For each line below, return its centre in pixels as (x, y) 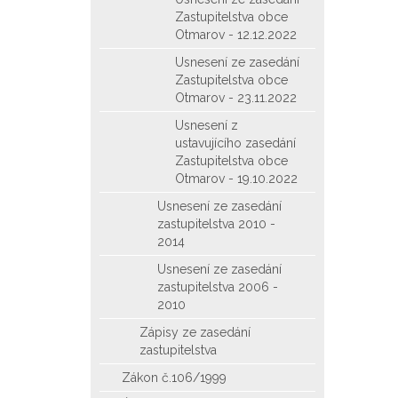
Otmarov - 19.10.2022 (236, 179)
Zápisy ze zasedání (195, 332)
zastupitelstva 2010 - (216, 224)
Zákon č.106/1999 (174, 378)
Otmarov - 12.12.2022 (236, 35)
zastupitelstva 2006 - (218, 287)
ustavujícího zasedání (235, 143)
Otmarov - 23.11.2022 (236, 98)
